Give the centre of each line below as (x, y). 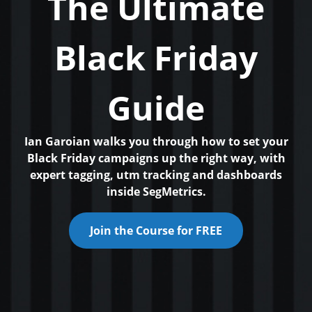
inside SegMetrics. (156, 191)
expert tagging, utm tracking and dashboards (156, 174)
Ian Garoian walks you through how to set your (156, 141)
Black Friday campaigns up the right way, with (156, 158)
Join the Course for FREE (156, 230)
